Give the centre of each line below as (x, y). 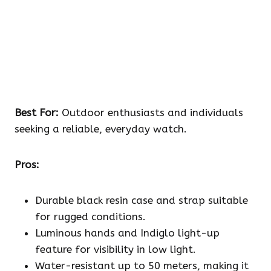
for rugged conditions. (90, 217)
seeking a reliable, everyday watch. (101, 129)
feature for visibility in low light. (116, 250)
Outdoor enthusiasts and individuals (151, 113)
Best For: (37, 113)
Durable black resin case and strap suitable (142, 201)
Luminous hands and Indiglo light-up (127, 233)
